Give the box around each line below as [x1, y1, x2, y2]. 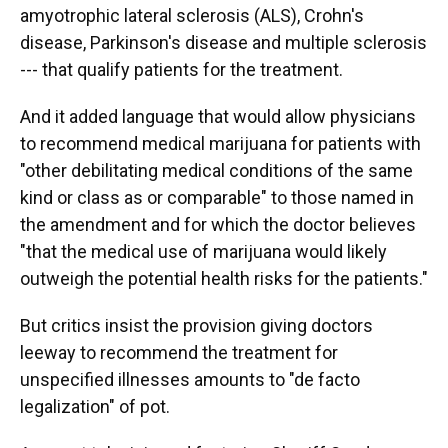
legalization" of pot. [20, 396, 170, 417]
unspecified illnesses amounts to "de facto [20, 369, 360, 390]
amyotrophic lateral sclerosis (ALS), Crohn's [20, 5, 364, 26]
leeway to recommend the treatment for [20, 342, 338, 363]
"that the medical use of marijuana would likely [20, 241, 387, 262]
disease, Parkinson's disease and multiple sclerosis [20, 32, 427, 53]
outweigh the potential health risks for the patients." [20, 268, 428, 289]
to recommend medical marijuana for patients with [20, 133, 421, 154]
